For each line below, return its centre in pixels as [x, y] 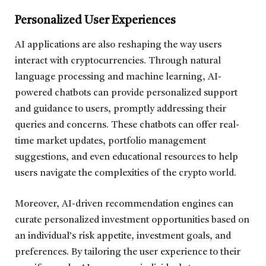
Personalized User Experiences [95, 20]
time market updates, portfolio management [110, 142]
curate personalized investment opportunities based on [132, 220]
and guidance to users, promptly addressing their [121, 110]
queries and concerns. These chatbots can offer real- [127, 126]
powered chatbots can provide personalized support [126, 94]
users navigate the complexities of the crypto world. [126, 174]
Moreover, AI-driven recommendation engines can [124, 204]
